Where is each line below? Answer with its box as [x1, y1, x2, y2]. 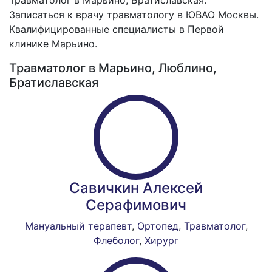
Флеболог [93, 234, 139, 246]
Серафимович [86, 196, 186, 214]
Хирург [144, 234, 178, 246]
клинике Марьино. [9, 38, 97, 50]
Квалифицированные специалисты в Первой [9, 23, 224, 35]
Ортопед [137, 220, 178, 232]
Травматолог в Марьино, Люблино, [9, 61, 217, 75]
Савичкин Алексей [69, 179, 203, 197]
